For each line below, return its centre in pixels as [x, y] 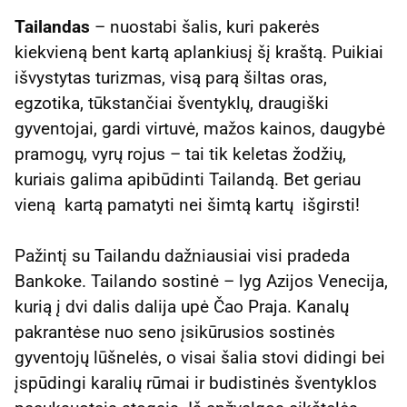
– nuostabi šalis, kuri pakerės [205, 27]
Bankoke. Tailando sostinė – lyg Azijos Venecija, [201, 281]
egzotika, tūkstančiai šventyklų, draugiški [172, 104]
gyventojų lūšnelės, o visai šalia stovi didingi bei [200, 357]
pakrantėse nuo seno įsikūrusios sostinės [175, 332]
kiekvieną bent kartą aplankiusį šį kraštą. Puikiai [199, 53]
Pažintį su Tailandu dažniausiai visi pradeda [182, 255]
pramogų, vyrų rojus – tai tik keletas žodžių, [180, 154]
